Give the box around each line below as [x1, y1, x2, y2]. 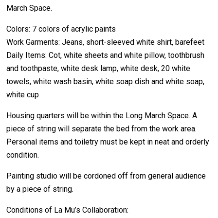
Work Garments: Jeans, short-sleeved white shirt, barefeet [6, 37, 205, 47]
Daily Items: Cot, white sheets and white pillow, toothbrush [6, 51, 205, 60]
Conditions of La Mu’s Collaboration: [6, 205, 129, 215]
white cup [6, 90, 39, 100]
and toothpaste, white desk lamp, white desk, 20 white [6, 64, 191, 73]
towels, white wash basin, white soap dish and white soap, [6, 77, 205, 87]
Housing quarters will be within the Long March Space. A [6, 111, 198, 121]
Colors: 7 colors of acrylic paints [6, 24, 116, 34]
